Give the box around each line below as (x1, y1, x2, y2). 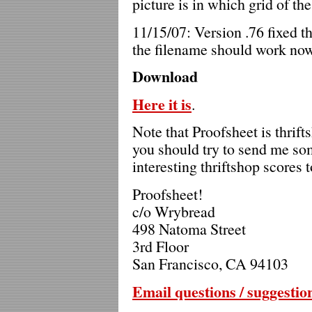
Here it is (132, 92, 192, 115)
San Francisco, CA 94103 (132, 253, 288, 274)
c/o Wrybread (132, 201, 215, 222)
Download (132, 65, 198, 88)
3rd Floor (132, 236, 189, 257)
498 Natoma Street (132, 219, 246, 240)
